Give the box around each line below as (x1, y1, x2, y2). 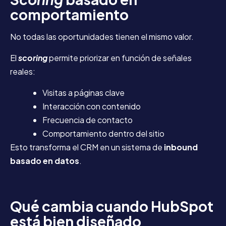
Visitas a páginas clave (42, 87, 125, 98)
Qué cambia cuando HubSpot (10, 197, 213, 215)
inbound (164, 141, 198, 152)
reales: (10, 66, 35, 77)
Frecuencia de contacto (42, 114, 133, 125)
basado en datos (10, 155, 79, 166)
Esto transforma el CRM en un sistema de (10, 141, 164, 152)
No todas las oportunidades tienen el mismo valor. (10, 31, 194, 42)
